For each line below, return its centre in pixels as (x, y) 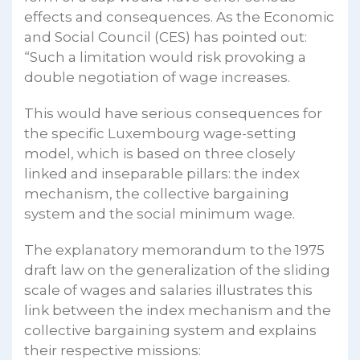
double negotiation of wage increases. (157, 77)
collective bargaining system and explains (170, 330)
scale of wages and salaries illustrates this (168, 290)
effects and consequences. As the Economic (179, 16)
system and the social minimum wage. (160, 213)
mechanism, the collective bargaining (157, 193)
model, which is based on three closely (160, 153)
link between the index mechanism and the (178, 310)
